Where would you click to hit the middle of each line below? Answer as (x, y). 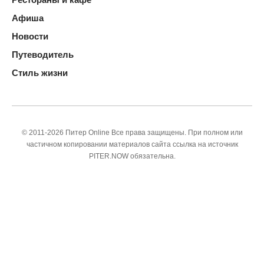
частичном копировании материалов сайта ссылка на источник (132, 145)
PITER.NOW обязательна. (132, 156)
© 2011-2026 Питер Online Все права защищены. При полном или (132, 133)
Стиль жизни (40, 73)
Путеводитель (43, 55)
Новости (30, 37)
